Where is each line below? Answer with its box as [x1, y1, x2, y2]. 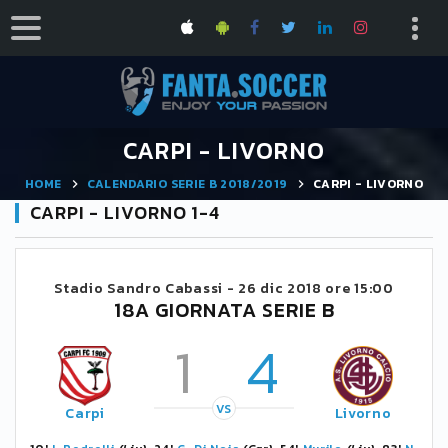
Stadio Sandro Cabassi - [54, 278, 239, 299]
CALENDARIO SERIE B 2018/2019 [86, 174, 288, 193]
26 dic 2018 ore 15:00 [238, 278, 394, 299]
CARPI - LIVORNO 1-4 [30, 199, 221, 226]
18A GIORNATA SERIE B [113, 295, 335, 325]
